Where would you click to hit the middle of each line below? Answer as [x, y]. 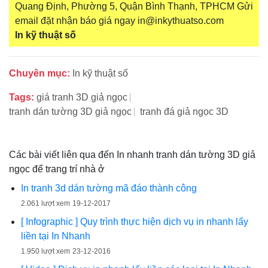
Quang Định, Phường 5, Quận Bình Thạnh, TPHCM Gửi [134, 7]
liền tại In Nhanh [56, 236]
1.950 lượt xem [45, 252]
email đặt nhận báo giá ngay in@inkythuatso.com [119, 21]
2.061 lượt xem [45, 204]
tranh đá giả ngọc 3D [184, 112]
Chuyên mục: [39, 74]
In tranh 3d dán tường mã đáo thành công [109, 188]
